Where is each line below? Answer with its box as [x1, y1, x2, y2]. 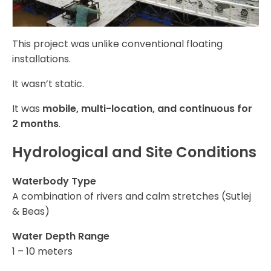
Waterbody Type [12, 174, 96, 189]
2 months [12, 117, 59, 131]
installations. [12, 52, 71, 67]
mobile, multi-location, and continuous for [42, 102, 252, 116]
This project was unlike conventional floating [12, 37, 223, 51]
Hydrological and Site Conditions [12, 142, 256, 163]
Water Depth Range [12, 229, 109, 244]
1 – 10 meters [12, 244, 73, 259]
